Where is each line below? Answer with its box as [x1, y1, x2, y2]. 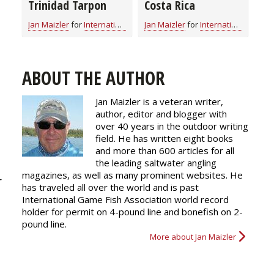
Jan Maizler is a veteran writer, [95, 95, 223, 108]
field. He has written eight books [95, 131, 233, 144]
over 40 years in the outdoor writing [95, 119, 248, 132]
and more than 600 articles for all [95, 144, 234, 157]
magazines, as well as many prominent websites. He [22, 168, 243, 181]
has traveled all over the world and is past [22, 180, 199, 193]
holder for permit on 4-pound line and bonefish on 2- [22, 205, 243, 218]
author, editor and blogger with [95, 107, 227, 120]
